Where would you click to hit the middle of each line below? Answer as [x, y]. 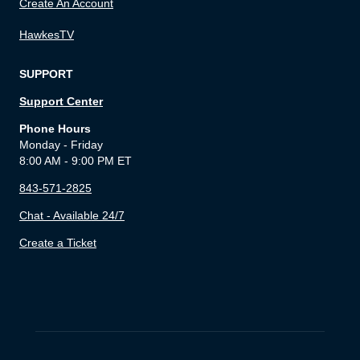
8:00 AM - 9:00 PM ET [76, 161]
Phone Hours [55, 129]
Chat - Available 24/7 [72, 216]
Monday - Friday [61, 145]
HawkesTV [47, 34]
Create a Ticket [58, 243]
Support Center [61, 102]
